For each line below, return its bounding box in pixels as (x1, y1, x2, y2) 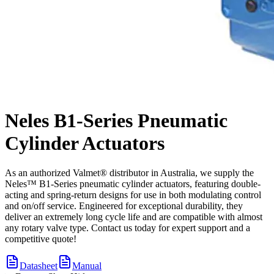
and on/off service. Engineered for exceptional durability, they (5, 201, 243, 212)
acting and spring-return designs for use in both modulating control (5, 190, 261, 201)
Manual (72, 261, 102, 272)
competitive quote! (5, 234, 76, 245)
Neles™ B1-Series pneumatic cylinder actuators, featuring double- (5, 179, 261, 190)
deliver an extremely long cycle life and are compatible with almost (5, 212, 262, 223)
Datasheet (20, 261, 57, 272)
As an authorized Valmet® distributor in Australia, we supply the (5, 168, 254, 179)
